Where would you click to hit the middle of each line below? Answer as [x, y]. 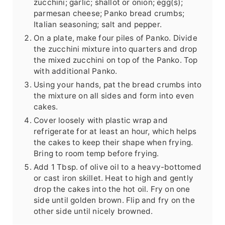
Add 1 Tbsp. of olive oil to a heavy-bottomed [117, 167]
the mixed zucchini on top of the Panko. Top [116, 60]
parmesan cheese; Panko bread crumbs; [109, 14]
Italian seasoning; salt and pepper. [97, 25]
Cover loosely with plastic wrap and [100, 121]
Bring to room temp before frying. [96, 154]
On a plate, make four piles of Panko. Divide [115, 38]
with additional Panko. [75, 71]
